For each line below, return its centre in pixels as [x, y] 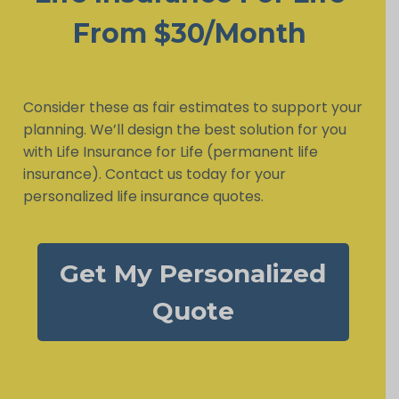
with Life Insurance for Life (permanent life [170, 151]
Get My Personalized [193, 273]
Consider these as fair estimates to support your [192, 107]
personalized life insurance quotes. [143, 196]
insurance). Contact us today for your [154, 174]
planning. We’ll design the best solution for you [184, 129]
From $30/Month [190, 33]
